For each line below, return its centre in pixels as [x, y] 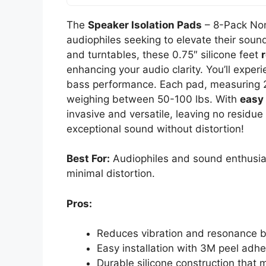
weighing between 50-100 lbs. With [153, 99]
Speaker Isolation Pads [145, 25]
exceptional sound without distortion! [155, 129]
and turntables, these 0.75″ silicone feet [164, 54]
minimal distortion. [111, 174]
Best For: [88, 159]
